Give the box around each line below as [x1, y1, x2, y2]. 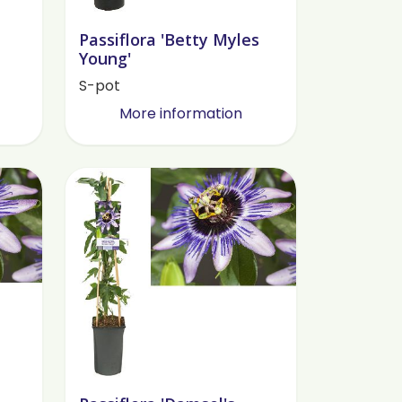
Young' [78, 48, 131, 70]
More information [118, 103, 242, 125]
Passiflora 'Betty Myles [78, 29, 259, 51]
